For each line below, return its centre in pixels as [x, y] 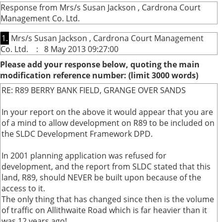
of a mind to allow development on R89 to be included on [108, 123]
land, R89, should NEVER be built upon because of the [101, 177]
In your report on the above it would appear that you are [107, 112]
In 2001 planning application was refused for [84, 156]
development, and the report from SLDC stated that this [106, 166]
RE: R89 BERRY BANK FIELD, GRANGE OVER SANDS [94, 90]
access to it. [23, 188]
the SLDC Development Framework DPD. [77, 134]
